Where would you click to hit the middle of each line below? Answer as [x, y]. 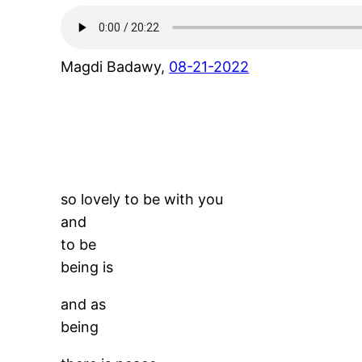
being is [87, 267]
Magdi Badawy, [115, 67]
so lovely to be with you [142, 199]
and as [84, 304]
